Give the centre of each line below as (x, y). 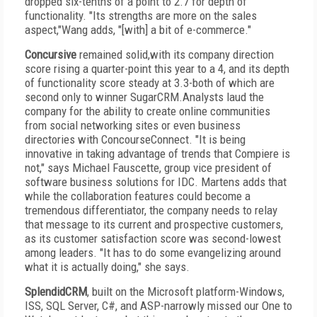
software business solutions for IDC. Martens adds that (156, 182)
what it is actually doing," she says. (107, 267)
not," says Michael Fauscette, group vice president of (148, 168)
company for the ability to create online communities (148, 111)
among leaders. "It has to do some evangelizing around (153, 253)
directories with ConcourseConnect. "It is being (135, 139)
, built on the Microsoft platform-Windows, (186, 292)
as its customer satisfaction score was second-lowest (153, 238)
